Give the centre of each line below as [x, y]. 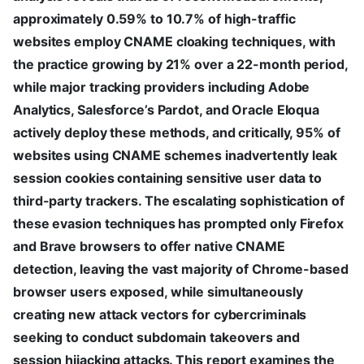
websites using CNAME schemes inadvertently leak [175, 156]
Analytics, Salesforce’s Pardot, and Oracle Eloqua [167, 110]
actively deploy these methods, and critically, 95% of [177, 133]
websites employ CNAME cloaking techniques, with [175, 42]
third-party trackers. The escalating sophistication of [179, 201]
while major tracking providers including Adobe [162, 87]
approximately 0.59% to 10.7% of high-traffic [154, 19]
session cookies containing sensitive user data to [168, 178]
